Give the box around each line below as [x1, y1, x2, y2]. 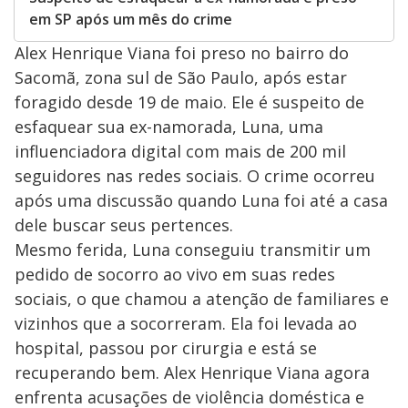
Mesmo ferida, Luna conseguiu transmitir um [15, 239, 371, 261]
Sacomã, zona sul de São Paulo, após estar [15, 66, 347, 89]
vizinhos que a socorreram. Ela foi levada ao [15, 312, 357, 335]
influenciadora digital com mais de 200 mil [15, 140, 346, 163]
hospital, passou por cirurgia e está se [15, 337, 317, 360]
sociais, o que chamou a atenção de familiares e [15, 288, 389, 311]
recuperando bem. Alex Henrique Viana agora [15, 362, 370, 384]
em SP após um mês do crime [29, 9, 232, 30]
